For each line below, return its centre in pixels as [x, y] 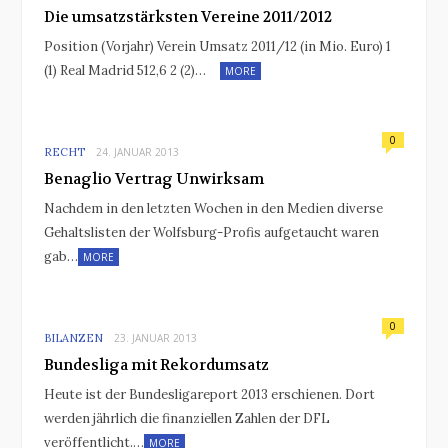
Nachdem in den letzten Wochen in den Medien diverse [213, 208]
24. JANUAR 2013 [137, 151]
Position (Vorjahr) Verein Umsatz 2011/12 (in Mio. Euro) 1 [217, 46]
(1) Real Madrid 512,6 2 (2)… [125, 70]
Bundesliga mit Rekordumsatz [156, 364]
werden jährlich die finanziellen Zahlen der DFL [187, 418]
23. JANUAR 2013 [155, 337]
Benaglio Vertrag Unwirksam [154, 178]
